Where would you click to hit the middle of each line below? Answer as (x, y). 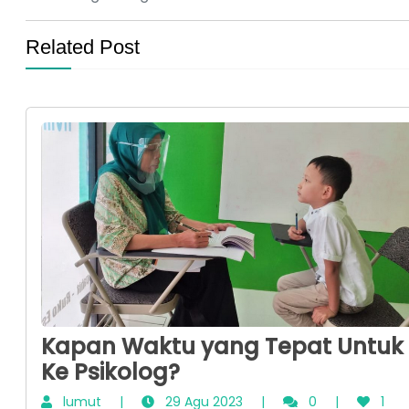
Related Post (83, 47)
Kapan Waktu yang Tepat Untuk (222, 346)
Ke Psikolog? (110, 372)
